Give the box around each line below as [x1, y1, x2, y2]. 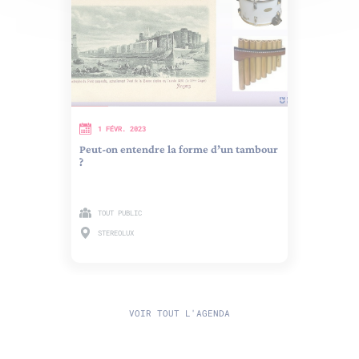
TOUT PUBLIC [98, 208, 142, 217]
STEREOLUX [98, 228, 134, 237]
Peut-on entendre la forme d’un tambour [79, 142, 278, 155]
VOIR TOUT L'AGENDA [129, 306, 230, 319]
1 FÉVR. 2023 [98, 123, 146, 133]
